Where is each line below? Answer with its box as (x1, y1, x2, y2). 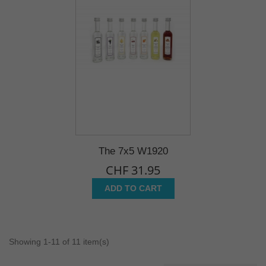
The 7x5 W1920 (98, 145, 168, 157)
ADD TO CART (104, 183, 162, 194)
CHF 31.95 (106, 162, 160, 179)
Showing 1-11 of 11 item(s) (9, 237, 109, 247)
